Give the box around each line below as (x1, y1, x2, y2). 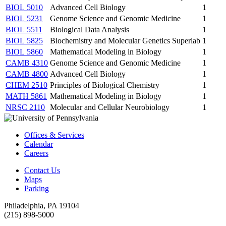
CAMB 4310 (6, 58, 48, 67)
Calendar (24, 139, 53, 148)
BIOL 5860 (6, 47, 43, 56)
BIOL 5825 (6, 36, 43, 45)
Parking (24, 184, 49, 193)
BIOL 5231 (6, 14, 43, 23)
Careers (24, 148, 48, 157)
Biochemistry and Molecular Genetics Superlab (50, 36, 200, 45)
